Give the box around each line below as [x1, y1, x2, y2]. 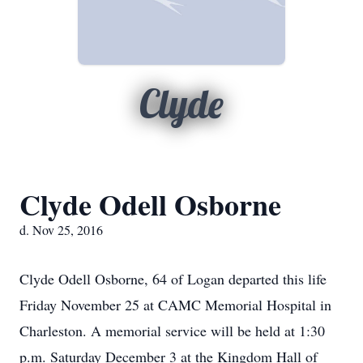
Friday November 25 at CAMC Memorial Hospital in [19, 295, 331, 314]
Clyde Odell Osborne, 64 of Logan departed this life [19, 269, 327, 288]
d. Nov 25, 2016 [19, 221, 103, 238]
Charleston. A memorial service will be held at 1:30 [19, 321, 325, 340]
